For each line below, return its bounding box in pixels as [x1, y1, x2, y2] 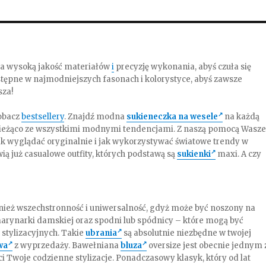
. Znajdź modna [64, 112, 127, 122]
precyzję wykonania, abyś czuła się [114, 62, 252, 72]
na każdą [223, 112, 260, 122]
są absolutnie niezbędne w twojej [122, 228, 252, 238]
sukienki [177, 149, 211, 159]
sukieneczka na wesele [126, 112, 218, 122]
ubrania [85, 228, 118, 238]
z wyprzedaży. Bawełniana [12, 240, 121, 251]
